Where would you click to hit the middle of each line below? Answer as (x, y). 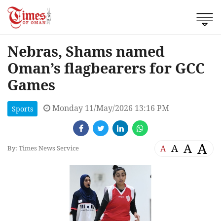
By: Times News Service (43, 148)
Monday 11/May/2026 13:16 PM (110, 108)
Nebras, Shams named (86, 51)
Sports (22, 109)
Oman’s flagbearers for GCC (106, 68)
